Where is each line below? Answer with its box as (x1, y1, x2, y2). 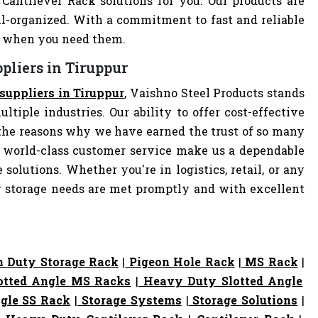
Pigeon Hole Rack (125, 254, 235, 269)
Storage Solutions (188, 292, 298, 307)
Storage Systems (77, 292, 182, 307)
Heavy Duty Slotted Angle (138, 273, 303, 288)
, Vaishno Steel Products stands (124, 85, 305, 100)
